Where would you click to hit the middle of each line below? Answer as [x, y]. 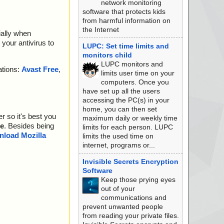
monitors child [107, 55]
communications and [133, 197]
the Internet [100, 29]
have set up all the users [121, 91]
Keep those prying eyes [138, 179]
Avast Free [40, 69]
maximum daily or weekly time [130, 118]
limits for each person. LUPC [127, 127]
